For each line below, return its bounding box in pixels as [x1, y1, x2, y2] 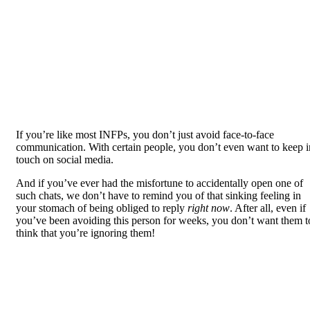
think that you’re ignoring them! [16, 227, 155, 239]
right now [188, 202, 230, 215]
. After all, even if [230, 202, 306, 215]
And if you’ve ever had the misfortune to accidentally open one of [16, 177, 303, 190]
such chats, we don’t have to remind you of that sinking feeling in [16, 190, 301, 202]
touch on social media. [16, 154, 113, 166]
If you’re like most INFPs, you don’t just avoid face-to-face [16, 129, 274, 141]
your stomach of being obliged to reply [16, 202, 188, 215]
